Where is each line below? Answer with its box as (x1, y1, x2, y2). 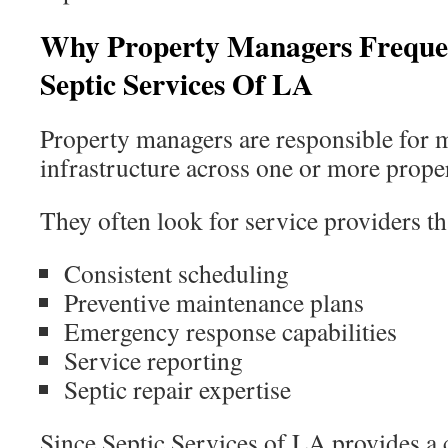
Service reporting (64, 343, 243, 377)
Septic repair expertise (64, 372, 291, 406)
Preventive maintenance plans (64, 285, 364, 319)
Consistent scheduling (64, 256, 289, 290)
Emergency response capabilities (64, 314, 397, 348)
